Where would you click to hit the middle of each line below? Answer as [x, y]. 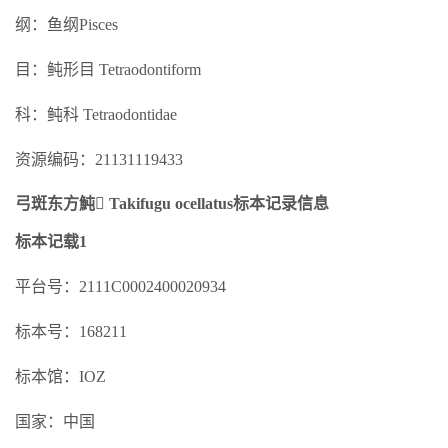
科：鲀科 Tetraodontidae [96, 114]
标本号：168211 [71, 331]
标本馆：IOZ [60, 376]
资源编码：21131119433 [99, 159]
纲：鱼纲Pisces [66, 24]
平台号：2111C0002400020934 [120, 286]
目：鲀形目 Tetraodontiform [108, 69]
